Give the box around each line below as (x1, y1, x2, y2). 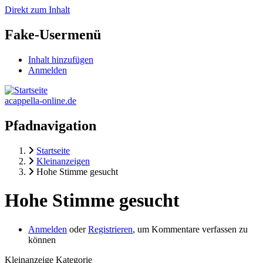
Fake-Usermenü (5, 26, 101, 42)
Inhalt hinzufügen (28, 54, 93, 65)
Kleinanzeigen (36, 156, 90, 166)
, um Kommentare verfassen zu (133, 224, 248, 234)
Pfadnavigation (5, 117, 96, 133)
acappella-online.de (5, 95, 76, 106)
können (28, 234, 56, 245)
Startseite (36, 145, 70, 156)
